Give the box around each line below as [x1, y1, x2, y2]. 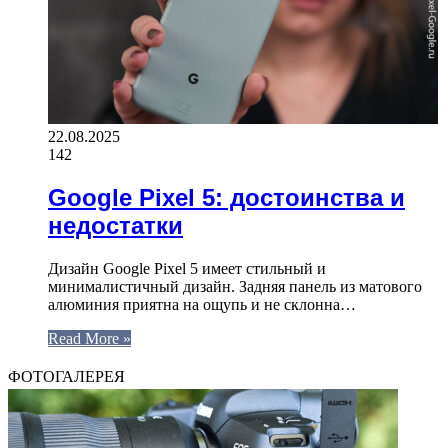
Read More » [48, 329, 131, 347]
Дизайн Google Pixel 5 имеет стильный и [48, 259, 326, 277]
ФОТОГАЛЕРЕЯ [8, 364, 125, 388]
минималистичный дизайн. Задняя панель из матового [48, 277, 422, 295]
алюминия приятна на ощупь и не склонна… [48, 295, 356, 313]
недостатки [48, 211, 183, 239]
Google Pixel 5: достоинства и [48, 183, 405, 211]
